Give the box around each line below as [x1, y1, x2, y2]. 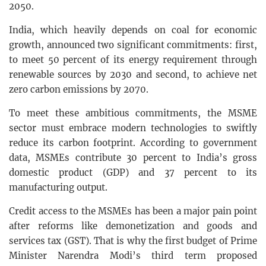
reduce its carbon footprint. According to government [9, 137, 257, 148]
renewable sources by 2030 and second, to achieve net [9, 68, 257, 80]
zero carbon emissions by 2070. [9, 83, 148, 95]
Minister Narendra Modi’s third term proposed [9, 249, 257, 261]
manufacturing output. [9, 181, 107, 193]
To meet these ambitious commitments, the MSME [9, 107, 257, 119]
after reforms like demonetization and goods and [9, 220, 257, 232]
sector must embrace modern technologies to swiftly [9, 122, 257, 134]
